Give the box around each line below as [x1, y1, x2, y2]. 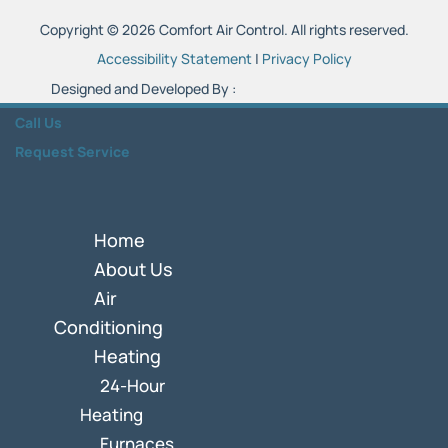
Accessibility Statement [96, 49, 252, 69]
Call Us [15, 113, 62, 133]
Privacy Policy [261, 49, 352, 69]
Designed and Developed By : [50, 79, 239, 99]
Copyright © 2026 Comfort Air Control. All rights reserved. [39, 20, 409, 40]
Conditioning [54, 315, 163, 340]
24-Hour [99, 374, 165, 398]
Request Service [15, 142, 130, 162]
